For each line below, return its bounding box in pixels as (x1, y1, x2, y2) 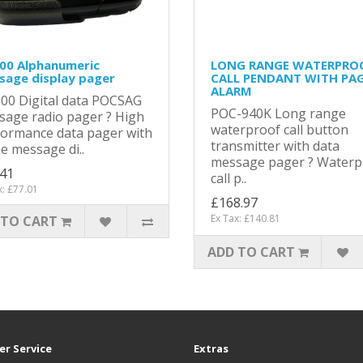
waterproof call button (211, 121, 348, 139)
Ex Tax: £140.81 (211, 211, 280, 225)
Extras (194, 341, 228, 356)
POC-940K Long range (211, 105, 346, 122)
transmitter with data (211, 137, 340, 155)
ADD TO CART (207, 243, 295, 261)
